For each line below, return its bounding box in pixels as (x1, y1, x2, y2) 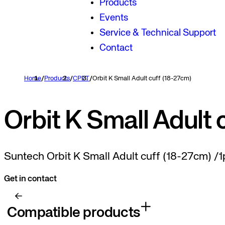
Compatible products (7, 205, 141, 221)
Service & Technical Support (99, 28, 216, 38)
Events (99, 13, 129, 23)
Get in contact (4, 174, 57, 183)
